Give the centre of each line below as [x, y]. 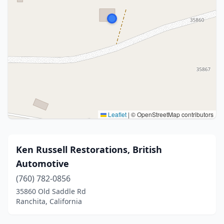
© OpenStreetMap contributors [171, 114]
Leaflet [116, 114]
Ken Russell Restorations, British [89, 149]
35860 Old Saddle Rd [51, 191]
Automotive [42, 163]
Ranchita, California [49, 201]
